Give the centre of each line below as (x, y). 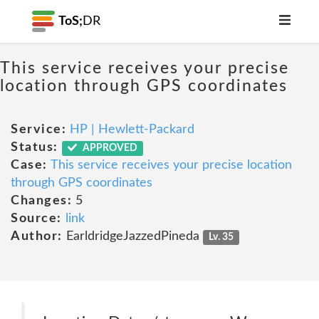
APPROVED (109, 148)
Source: (36, 219)
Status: (35, 147)
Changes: (41, 201)
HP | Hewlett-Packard (132, 130)
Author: (37, 236)
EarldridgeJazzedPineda (132, 236)
